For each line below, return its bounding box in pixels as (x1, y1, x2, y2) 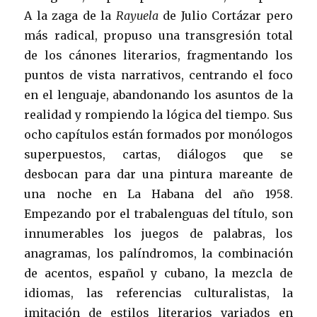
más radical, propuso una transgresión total (24, 28, 293, 42)
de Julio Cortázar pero (163, 8, 293, 23)
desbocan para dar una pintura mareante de (24, 167, 293, 181)
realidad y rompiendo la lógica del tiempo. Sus (24, 108, 293, 122)
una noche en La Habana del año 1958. (24, 187, 293, 201)
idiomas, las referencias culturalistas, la (24, 286, 293, 300)
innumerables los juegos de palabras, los (24, 226, 293, 241)
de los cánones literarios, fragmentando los (24, 48, 293, 62)
